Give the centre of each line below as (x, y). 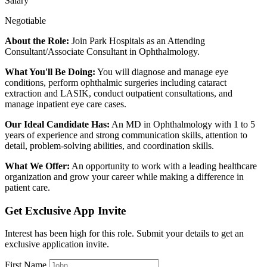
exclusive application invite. (57, 244)
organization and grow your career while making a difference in (124, 176)
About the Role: (37, 41)
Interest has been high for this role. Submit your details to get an (124, 234)
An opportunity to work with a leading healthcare (163, 166)
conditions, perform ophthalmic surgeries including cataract (116, 82)
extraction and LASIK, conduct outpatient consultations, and (119, 93)
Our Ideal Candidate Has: (57, 124)
